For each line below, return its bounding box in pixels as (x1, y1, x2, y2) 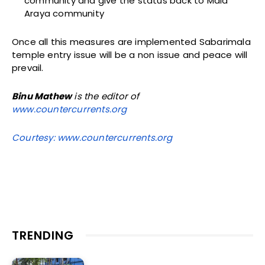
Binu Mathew (12, 90, 72, 103)
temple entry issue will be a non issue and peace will (12, 49, 248, 62)
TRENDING (12, 227, 74, 244)
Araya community (24, 7, 104, 20)
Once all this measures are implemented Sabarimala (12, 35, 251, 49)
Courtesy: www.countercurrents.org (12, 131, 173, 144)
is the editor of (72, 90, 140, 103)
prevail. (12, 62, 44, 75)
